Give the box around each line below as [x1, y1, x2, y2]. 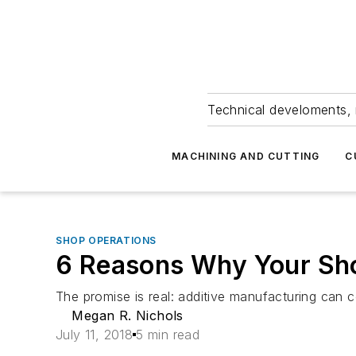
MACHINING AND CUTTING [172, 150, 320, 162]
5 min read [136, 327, 200, 342]
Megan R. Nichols [72, 308, 184, 323]
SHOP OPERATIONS [56, 234, 157, 246]
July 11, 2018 [56, 327, 133, 342]
